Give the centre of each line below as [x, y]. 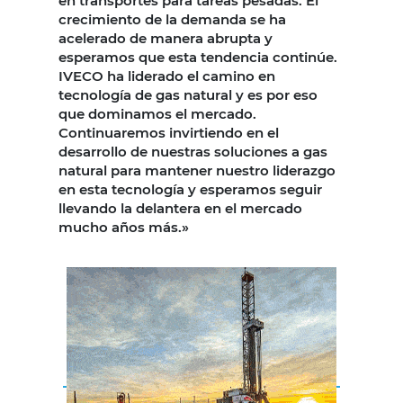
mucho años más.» [124, 227]
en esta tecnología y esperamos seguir [190, 189]
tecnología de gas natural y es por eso [188, 94]
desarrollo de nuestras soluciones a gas [193, 151]
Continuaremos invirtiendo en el [169, 132]
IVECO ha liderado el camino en [167, 76]
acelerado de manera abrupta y [166, 38]
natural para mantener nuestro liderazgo [197, 170]
